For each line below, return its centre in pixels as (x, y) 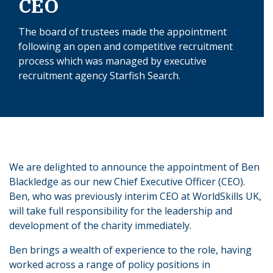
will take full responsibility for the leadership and (121, 211)
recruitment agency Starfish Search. (99, 75)
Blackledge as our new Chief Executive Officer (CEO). (128, 181)
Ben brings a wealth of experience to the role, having (130, 250)
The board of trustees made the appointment (122, 31)
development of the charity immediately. (100, 225)
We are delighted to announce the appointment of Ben (134, 167)
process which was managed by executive (112, 61)
